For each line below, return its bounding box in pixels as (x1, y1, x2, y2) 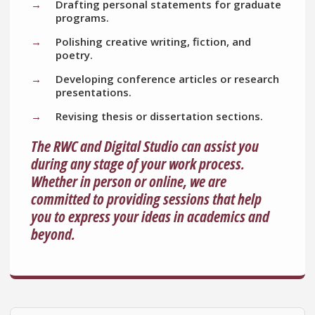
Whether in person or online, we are (31, 170, 226, 192)
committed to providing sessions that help (31, 188, 262, 210)
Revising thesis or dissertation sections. (56, 109, 263, 124)
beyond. (31, 223, 75, 245)
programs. (56, 11, 109, 25)
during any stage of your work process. (31, 153, 245, 174)
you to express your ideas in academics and (31, 205, 269, 227)
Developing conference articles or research (56, 72, 279, 86)
